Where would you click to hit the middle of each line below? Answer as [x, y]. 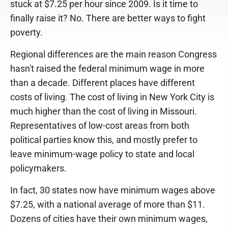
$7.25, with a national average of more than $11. [108, 204]
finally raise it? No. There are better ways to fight [108, 18]
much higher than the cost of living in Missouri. [104, 111]
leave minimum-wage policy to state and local [102, 154]
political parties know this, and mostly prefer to [104, 140]
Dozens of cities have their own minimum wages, [109, 219]
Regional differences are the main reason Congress [113, 54]
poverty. [26, 32]
